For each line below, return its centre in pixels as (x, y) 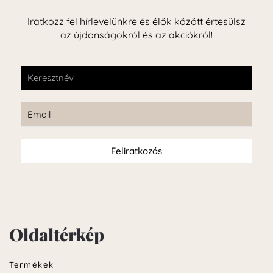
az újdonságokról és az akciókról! (136, 35)
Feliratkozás (136, 151)
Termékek (32, 265)
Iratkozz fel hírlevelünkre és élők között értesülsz (136, 22)
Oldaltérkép (57, 235)
